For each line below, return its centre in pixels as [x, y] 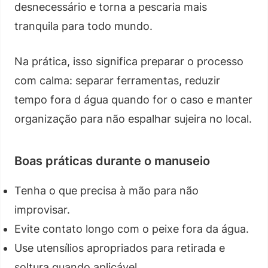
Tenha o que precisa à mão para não [106, 190]
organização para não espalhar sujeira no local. [133, 118]
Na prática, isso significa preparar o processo [129, 61]
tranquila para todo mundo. [83, 26]
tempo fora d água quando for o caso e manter [133, 99]
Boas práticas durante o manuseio [112, 161]
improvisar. [42, 209]
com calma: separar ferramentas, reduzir [117, 80]
